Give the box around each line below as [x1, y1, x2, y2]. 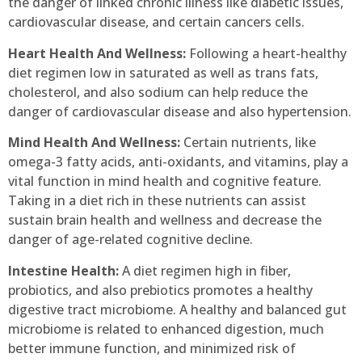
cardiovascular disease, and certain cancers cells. [8, 13, 305, 32]
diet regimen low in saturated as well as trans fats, [8, 63, 318, 82]
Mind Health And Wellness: [8, 133, 180, 152]
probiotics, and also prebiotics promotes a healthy [8, 280, 313, 299]
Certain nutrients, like [180, 133, 316, 152]
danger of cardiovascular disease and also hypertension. [8, 102, 351, 120]
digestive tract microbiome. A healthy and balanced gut [8, 300, 347, 318]
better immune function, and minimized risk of [8, 339, 296, 357]
